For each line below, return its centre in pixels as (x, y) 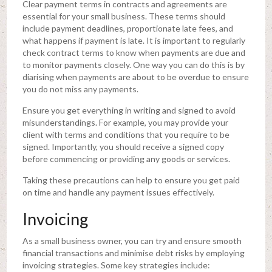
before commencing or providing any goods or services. (127, 158)
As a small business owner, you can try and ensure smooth (132, 240)
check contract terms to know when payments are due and (134, 52)
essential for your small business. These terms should (124, 16)
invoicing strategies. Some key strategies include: (116, 265)
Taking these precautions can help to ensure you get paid (131, 180)
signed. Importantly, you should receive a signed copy (123, 146)
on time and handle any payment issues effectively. (118, 192)
